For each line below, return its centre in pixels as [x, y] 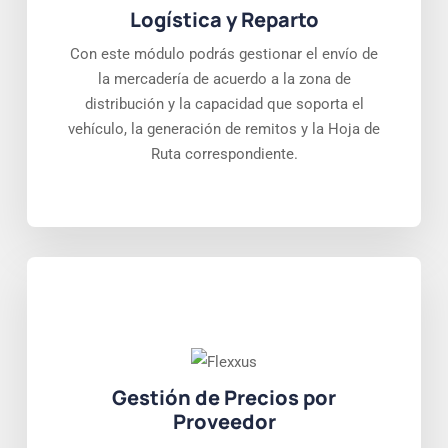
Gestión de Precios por [224, 398]
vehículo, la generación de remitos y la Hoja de [224, 129]
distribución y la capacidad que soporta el [224, 104]
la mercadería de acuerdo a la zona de [224, 79]
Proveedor [224, 422]
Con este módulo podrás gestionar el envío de [224, 54]
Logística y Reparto [224, 20]
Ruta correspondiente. [224, 154]
